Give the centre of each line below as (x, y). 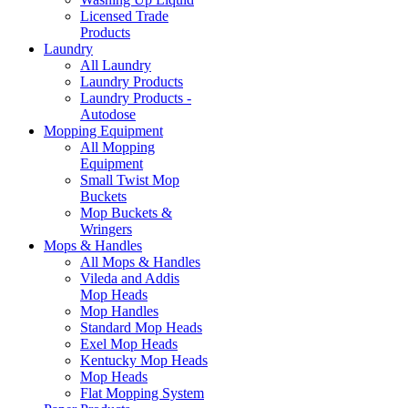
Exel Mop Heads (129, 344)
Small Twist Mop (130, 180)
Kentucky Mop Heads (144, 361)
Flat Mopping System (142, 393)
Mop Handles (119, 311)
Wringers (106, 229)
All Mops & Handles (140, 262)
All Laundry (116, 66)
